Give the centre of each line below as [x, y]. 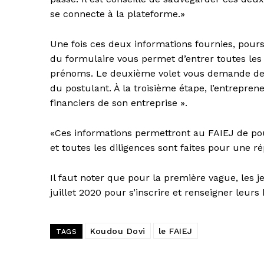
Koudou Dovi [118, 231]
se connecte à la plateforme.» [118, 14]
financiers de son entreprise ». [119, 103]
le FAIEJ [175, 231]
